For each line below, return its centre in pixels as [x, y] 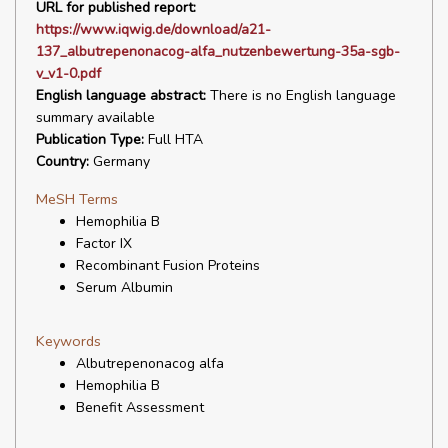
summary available [95, 117]
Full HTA [173, 139]
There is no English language [301, 95]
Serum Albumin [124, 287]
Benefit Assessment [140, 407]
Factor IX [104, 243]
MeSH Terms [77, 199]
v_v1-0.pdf [68, 73]
